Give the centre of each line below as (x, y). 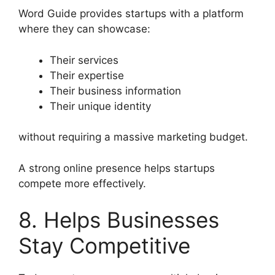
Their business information (115, 91)
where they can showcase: (84, 29)
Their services (84, 60)
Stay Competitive (104, 246)
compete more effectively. (82, 183)
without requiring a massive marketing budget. (133, 137)
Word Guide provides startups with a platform (131, 14)
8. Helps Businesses (119, 220)
